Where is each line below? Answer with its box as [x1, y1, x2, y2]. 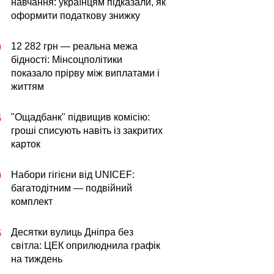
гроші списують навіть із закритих [11, 125, 163, 136]
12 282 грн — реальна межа [11, 41, 138, 51]
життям [11, 81, 44, 92]
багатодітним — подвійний [11, 183, 132, 193]
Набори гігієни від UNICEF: [11, 169, 135, 180]
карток [11, 139, 40, 149]
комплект [11, 196, 53, 207]
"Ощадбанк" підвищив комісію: [11, 112, 150, 122]
